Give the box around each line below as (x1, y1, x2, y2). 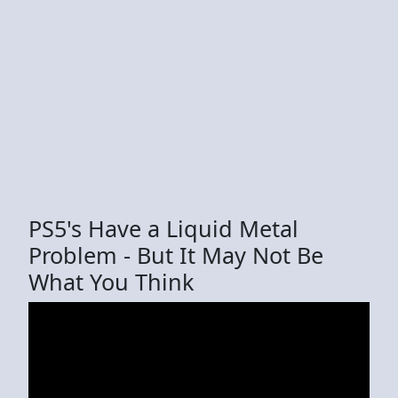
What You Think (28, 266, 194, 297)
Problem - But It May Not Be (28, 239, 323, 270)
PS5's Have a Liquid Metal (28, 212, 298, 243)
